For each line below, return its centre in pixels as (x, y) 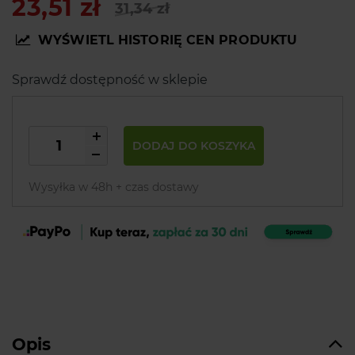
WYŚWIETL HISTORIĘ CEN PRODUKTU (168, 40)
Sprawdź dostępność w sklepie (110, 80)
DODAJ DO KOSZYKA (194, 145)
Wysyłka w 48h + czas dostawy (114, 187)
